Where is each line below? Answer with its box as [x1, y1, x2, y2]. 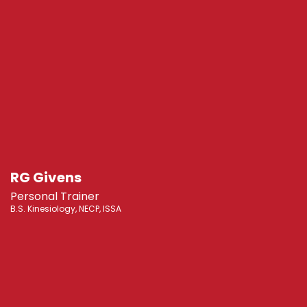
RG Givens [10, 168, 82, 188]
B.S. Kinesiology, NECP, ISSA [10, 203, 121, 215]
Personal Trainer [10, 188, 99, 205]
